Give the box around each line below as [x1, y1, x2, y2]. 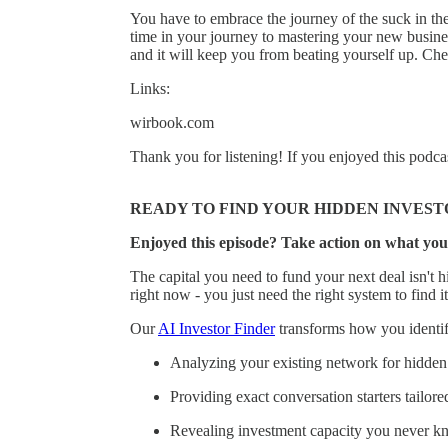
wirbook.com [130, 113, 214, 131]
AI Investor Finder [158, 319, 275, 337]
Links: [130, 79, 170, 97]
